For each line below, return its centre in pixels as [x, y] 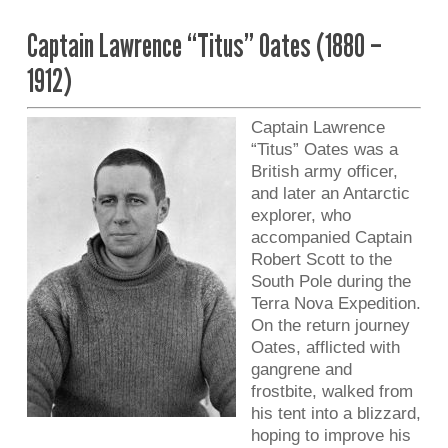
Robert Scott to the [321, 259]
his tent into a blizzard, [335, 413]
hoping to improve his [330, 435]
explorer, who [300, 215]
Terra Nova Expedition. [335, 303]
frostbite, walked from [331, 391]
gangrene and [301, 369]
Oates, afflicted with [325, 347]
